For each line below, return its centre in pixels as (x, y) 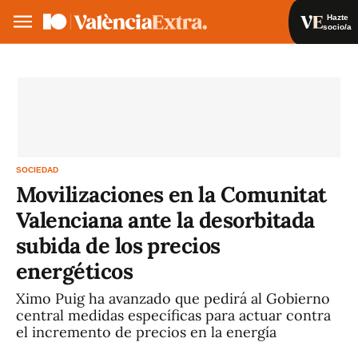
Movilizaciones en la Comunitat (171, 194)
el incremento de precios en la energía (146, 332)
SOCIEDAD (37, 170)
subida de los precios (118, 245)
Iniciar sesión (270, 64)
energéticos (75, 271)
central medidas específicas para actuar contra (173, 315)
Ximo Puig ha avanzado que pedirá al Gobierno (173, 298)
